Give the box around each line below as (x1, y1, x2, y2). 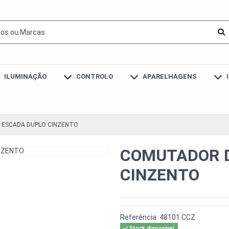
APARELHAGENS (141, 73, 197, 81)
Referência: (120, 213, 158, 222)
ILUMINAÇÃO (2, 73, 47, 81)
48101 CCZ (159, 213, 195, 222)
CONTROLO (74, 73, 113, 81)
